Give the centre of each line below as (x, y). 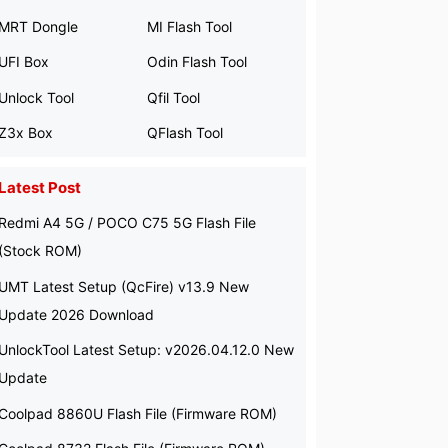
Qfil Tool (173, 97)
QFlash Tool (185, 132)
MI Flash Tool (189, 26)
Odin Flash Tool (197, 61)
